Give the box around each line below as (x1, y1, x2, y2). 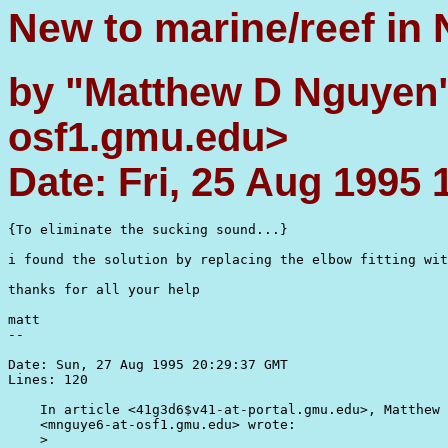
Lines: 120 (8, 372, 88, 388)
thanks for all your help (8, 282, 200, 298)
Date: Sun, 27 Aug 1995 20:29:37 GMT (8, 357, 288, 373)
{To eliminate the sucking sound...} (8, 222, 288, 238)
